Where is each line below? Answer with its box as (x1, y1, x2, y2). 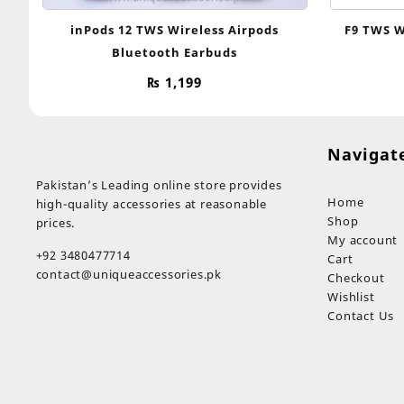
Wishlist (327, 288, 375, 305)
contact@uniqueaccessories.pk (35, 265, 222, 282)
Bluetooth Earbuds (112, 43, 238, 60)
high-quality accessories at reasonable (35, 195, 267, 212)
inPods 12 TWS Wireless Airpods (70, 21, 280, 38)
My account (327, 231, 399, 248)
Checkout (327, 269, 385, 286)
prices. (35, 214, 76, 231)
